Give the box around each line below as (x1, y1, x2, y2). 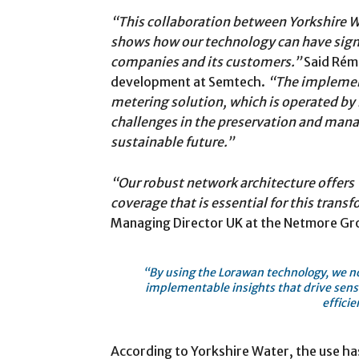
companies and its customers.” (111, 53, 301, 70)
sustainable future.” (111, 133, 234, 150)
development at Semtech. (111, 73, 268, 90)
